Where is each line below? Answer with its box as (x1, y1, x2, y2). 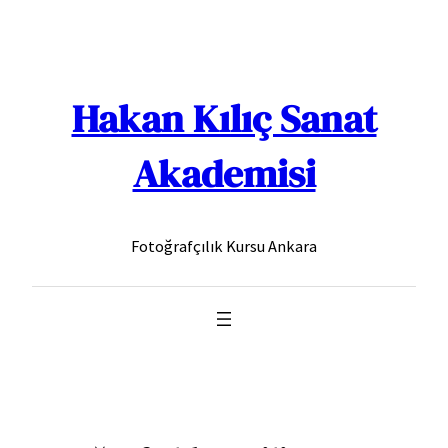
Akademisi (132, 145, 316, 200)
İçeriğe (7, 10, 53, 30)
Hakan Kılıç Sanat (71, 90, 377, 145)
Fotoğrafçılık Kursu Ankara (131, 236, 317, 257)
